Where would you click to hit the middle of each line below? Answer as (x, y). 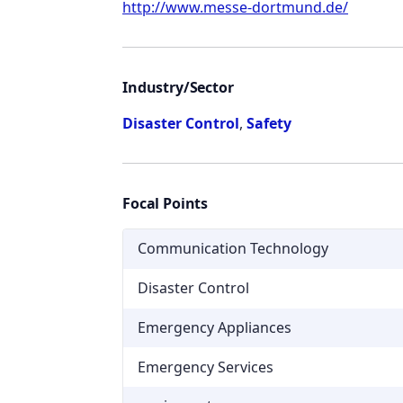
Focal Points (166, 203)
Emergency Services (206, 367)
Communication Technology (233, 249)
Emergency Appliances (215, 327)
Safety (269, 123)
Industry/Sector (178, 87)
